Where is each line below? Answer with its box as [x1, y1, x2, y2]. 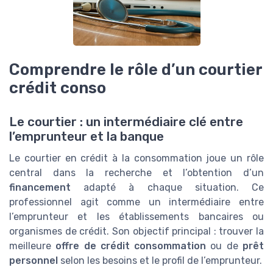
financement [9, 182, 71, 194]
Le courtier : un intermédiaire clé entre [9, 115, 243, 130]
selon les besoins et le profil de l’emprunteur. [58, 255, 262, 267]
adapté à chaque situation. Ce [71, 182, 264, 194]
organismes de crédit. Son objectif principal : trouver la [9, 225, 264, 238]
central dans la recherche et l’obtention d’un [9, 167, 264, 179]
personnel [9, 255, 58, 267]
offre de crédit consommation [55, 240, 207, 252]
